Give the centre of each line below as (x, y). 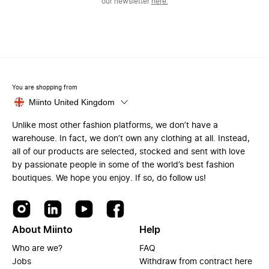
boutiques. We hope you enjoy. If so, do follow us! (109, 178)
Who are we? (37, 249)
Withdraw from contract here (196, 262)
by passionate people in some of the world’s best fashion (123, 165)
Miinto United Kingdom (72, 102)
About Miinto (42, 230)
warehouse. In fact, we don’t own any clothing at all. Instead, (131, 139)
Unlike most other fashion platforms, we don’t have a (115, 125)
